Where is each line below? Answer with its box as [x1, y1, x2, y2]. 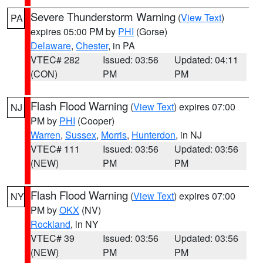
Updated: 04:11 [174, 53, 239, 66]
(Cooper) [75, 114, 114, 127]
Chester [76, 39, 108, 52]
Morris [101, 128, 127, 141]
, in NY [70, 217, 99, 231]
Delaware [31, 39, 71, 52]
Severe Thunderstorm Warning [31, 9, 176, 24]
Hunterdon [131, 128, 176, 141]
